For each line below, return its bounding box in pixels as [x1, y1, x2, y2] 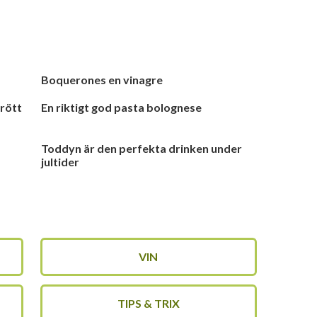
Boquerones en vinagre [41, 73, 163, 86]
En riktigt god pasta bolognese [41, 100, 202, 114]
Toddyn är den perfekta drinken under [41, 142, 243, 155]
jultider [41, 155, 80, 168]
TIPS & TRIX [117, 296, 180, 310]
